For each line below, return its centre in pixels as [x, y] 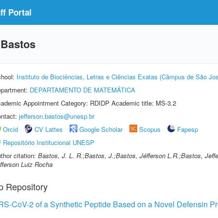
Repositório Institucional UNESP [49, 142]
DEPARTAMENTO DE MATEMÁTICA [82, 90]
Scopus [150, 129]
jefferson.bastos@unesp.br [57, 116]
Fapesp [188, 129]
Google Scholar [101, 129]
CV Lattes [49, 129]
